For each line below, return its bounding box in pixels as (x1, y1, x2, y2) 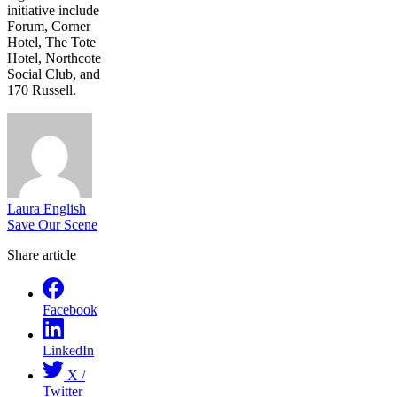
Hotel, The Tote (7, 34, 96, 50)
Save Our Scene (7, 216, 97, 232)
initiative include (7, 2, 99, 18)
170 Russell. (7, 82, 76, 97)
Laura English (7, 200, 86, 216)
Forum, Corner (7, 18, 90, 34)
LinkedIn (43, 342, 94, 358)
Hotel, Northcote (7, 50, 101, 66)
